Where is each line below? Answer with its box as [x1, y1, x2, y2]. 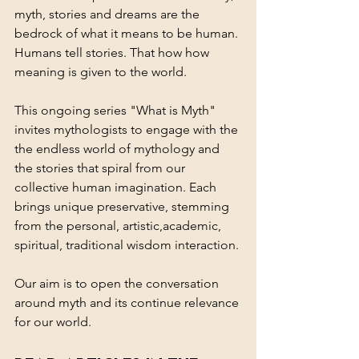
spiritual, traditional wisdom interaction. [14, 237, 242, 253]
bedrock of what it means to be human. [14, 26, 241, 42]
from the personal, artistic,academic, [14, 218, 224, 234]
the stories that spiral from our [14, 160, 188, 176]
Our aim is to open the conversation [14, 276, 222, 292]
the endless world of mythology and [14, 141, 223, 157]
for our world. [14, 314, 95, 330]
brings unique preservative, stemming [14, 199, 232, 215]
